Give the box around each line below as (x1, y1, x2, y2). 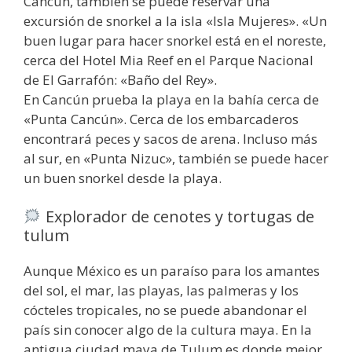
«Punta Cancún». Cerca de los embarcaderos (24, 109, 299, 128)
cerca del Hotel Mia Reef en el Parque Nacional (24, 50, 313, 69)
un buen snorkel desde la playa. (24, 168, 222, 187)
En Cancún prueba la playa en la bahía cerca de (24, 90, 319, 108)
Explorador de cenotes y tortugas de (41, 206, 314, 228)
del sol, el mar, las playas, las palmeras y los (24, 281, 299, 300)
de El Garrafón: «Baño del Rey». (24, 70, 217, 89)
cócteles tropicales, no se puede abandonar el (24, 301, 307, 320)
